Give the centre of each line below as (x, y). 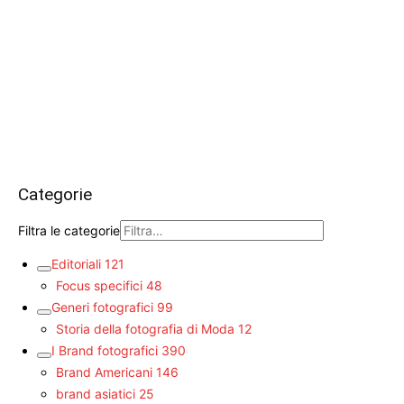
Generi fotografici (102, 307)
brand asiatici (96, 393)
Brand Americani (104, 372)
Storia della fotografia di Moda (145, 328)
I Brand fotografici (105, 350)
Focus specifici (99, 285)
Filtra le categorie (69, 230)
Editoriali (76, 263)
